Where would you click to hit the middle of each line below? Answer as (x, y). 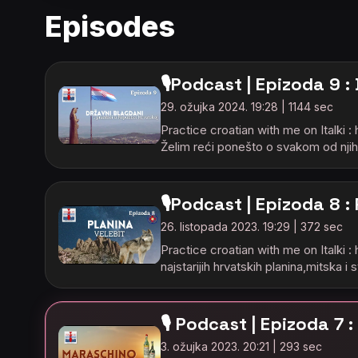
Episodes (110, 26)
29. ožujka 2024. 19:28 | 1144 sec (247, 107)
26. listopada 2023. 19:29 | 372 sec (252, 227)
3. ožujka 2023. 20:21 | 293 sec (241, 346)
